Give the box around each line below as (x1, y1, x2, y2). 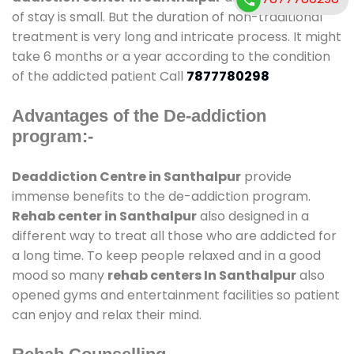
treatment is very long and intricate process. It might (12, 27, 341, 46)
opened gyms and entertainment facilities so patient (12, 285, 340, 304)
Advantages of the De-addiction (12, 105, 266, 126)
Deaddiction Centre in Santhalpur (12, 167, 241, 186)
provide (241, 167, 292, 186)
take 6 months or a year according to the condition (12, 47, 330, 66)
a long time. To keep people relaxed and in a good (12, 246, 321, 265)
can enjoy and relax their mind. (12, 305, 201, 324)
